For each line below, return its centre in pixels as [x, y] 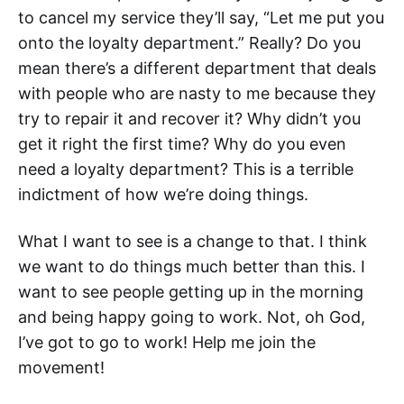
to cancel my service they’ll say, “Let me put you [201, 18]
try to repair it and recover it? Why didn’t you [189, 119]
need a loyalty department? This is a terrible [186, 169]
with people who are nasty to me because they [197, 93]
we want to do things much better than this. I [192, 266]
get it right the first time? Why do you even [182, 144]
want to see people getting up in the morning [191, 292]
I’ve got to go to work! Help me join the [167, 342]
